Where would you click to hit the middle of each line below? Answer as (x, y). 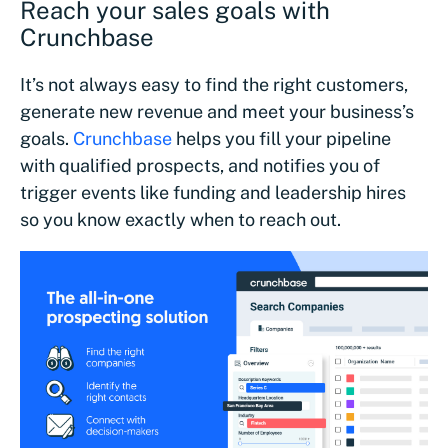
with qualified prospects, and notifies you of (200, 165)
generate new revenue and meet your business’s (217, 111)
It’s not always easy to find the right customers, (214, 84)
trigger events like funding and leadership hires (213, 192)
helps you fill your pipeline (283, 138)
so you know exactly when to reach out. (180, 219)
